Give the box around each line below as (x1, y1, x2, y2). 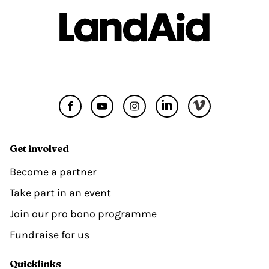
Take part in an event (10, 186, 111, 199)
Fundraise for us (10, 228, 89, 241)
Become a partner (10, 165, 97, 178)
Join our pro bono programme (10, 207, 157, 220)
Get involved (10, 142, 69, 154)
